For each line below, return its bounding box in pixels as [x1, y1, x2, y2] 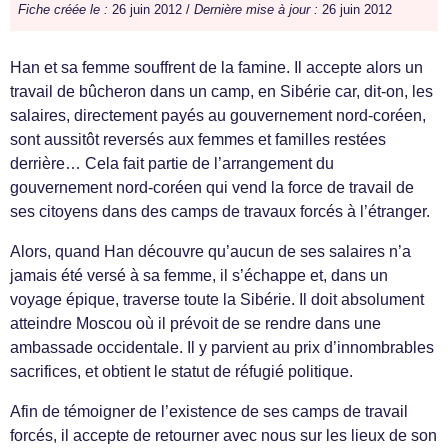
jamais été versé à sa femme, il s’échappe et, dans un [10, 267, 388, 285]
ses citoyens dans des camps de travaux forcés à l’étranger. [10, 203, 430, 221]
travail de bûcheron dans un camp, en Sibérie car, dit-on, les [10, 83, 433, 101]
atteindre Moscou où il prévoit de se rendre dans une [10, 315, 381, 333]
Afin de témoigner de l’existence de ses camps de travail [10, 403, 408, 421]
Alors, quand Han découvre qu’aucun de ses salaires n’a [10, 243, 411, 261]
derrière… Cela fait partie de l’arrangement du [10, 155, 334, 173]
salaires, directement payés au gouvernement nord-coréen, [10, 107, 426, 125]
